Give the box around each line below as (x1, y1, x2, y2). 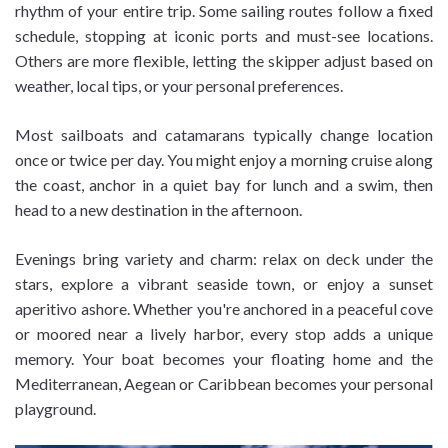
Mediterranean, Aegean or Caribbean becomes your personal (15, 373, 433, 393)
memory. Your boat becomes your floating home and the (15, 348, 433, 368)
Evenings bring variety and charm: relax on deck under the (15, 248, 433, 268)
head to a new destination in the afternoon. (15, 199, 302, 219)
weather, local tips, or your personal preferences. (15, 75, 343, 95)
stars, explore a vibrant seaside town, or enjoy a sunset (15, 273, 433, 293)
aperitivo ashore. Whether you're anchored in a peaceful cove (15, 298, 433, 318)
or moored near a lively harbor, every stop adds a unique (15, 323, 433, 343)
